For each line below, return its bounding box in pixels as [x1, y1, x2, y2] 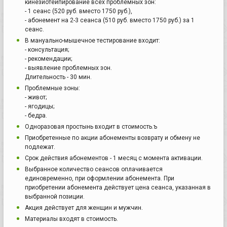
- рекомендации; [25, 55, 72, 62]
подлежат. [25, 143, 55, 150]
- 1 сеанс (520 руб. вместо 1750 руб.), [25, 7, 132, 15]
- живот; [25, 93, 47, 101]
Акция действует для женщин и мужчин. [25, 204, 143, 211]
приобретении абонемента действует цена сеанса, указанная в [25, 183, 211, 191]
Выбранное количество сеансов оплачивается [25, 165, 163, 173]
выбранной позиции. [25, 193, 85, 200]
